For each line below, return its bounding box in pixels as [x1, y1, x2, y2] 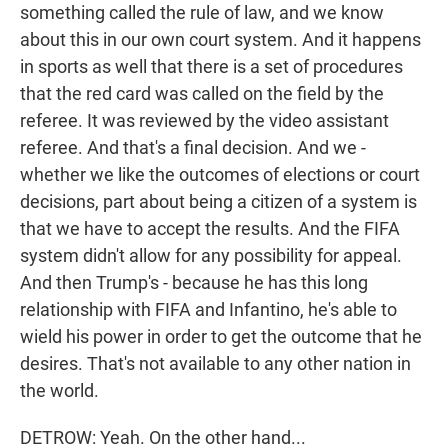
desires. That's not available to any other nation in [20, 353, 411, 375]
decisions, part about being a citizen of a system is [20, 191, 417, 213]
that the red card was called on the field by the [20, 83, 384, 105]
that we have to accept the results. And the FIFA [20, 218, 400, 240]
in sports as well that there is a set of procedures [20, 56, 403, 78]
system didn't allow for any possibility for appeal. [20, 245, 402, 267]
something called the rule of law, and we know [20, 2, 384, 24]
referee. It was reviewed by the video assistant [20, 110, 389, 132]
